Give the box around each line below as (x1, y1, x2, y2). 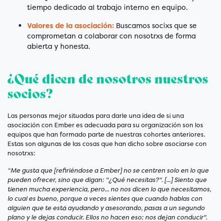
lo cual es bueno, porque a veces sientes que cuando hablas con (7, 194, 202, 203)
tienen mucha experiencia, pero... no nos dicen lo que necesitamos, (7, 185, 211, 194)
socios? (7, 86, 53, 102)
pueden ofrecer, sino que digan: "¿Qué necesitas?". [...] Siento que (7, 176, 207, 184)
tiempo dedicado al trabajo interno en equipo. (27, 2, 188, 13)
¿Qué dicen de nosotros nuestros (7, 72, 208, 87)
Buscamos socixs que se (114, 21, 197, 31)
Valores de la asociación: (27, 21, 114, 31)
